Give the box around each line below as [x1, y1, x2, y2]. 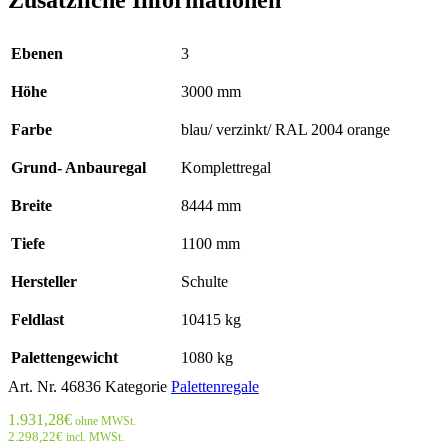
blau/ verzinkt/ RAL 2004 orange [181, 120, 390, 138]
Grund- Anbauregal [11, 158, 146, 176]
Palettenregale [171, 377, 259, 395]
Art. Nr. [8, 377, 61, 395]
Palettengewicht [11, 348, 118, 366]
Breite [11, 196, 52, 214]
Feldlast [11, 310, 64, 328]
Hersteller [11, 272, 77, 290]
